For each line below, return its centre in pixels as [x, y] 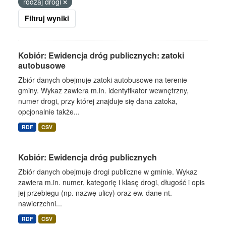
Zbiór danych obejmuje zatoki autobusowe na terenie [103, 80]
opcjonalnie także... [49, 111]
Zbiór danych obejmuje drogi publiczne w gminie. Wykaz [108, 172]
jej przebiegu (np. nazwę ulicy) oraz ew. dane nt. [95, 193]
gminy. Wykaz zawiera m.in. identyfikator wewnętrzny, [103, 90]
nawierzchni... [40, 203]
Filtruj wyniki [47, 18]
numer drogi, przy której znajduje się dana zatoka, [98, 101]
